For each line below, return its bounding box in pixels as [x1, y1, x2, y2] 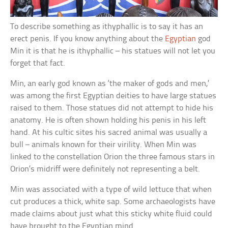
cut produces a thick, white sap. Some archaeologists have [10, 197, 216, 206]
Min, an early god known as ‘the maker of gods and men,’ [10, 79, 210, 88]
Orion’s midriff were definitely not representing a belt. [10, 164, 201, 174]
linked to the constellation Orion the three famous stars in [10, 152, 215, 161]
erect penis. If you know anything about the [10, 34, 165, 43]
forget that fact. [10, 59, 66, 68]
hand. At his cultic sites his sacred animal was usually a [10, 128, 208, 137]
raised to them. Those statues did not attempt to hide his [10, 103, 214, 112]
